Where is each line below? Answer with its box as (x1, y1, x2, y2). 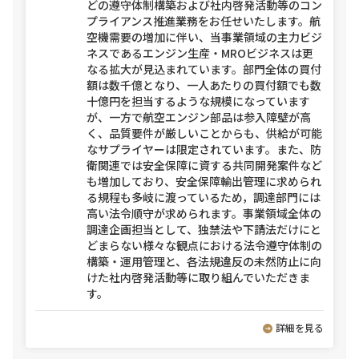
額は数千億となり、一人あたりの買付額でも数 (87, 77, 321, 93)
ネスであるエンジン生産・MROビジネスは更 (87, 45, 313, 61)
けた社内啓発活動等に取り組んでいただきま (87, 269, 310, 285)
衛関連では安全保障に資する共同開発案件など (87, 157, 322, 173)
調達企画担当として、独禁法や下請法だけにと (87, 221, 321, 237)
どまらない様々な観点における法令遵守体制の (87, 237, 322, 253)
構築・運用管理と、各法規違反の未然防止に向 (87, 253, 321, 269)
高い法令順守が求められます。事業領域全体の (87, 205, 321, 221)
